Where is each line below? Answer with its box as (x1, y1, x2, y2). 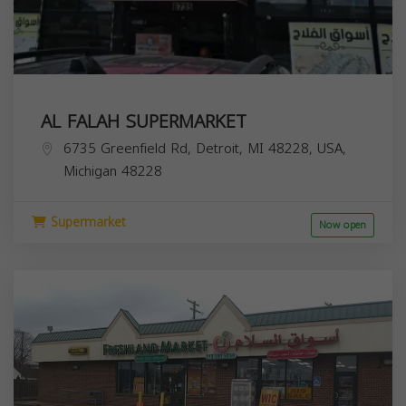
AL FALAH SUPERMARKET (41, 103, 246, 139)
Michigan (63, 158, 117, 184)
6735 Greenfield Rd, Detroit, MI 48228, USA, (63, 135, 346, 161)
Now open (319, 215, 366, 235)
